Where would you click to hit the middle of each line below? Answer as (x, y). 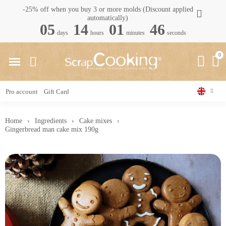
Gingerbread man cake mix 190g (52, 129)
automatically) (108, 18)
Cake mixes (96, 121)
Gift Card (56, 91)
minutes (135, 33)
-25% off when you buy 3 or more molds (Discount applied (108, 9)
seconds (177, 33)
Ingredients (51, 121)
